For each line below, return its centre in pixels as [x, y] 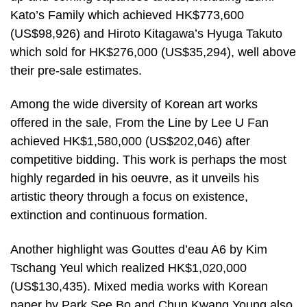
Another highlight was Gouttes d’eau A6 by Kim [139, 249]
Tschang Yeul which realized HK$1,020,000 [128, 268]
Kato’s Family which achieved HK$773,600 [127, 15]
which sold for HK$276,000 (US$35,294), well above [153, 52]
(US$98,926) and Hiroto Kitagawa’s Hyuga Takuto [146, 33]
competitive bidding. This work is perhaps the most [148, 160]
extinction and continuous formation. [109, 216]
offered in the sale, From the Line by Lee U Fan [139, 123]
